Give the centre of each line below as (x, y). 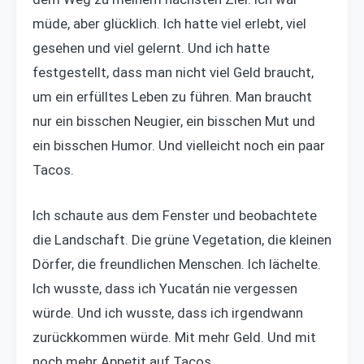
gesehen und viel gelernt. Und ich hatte (151, 48)
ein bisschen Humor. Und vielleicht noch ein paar (179, 146)
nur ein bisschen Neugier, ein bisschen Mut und (174, 121)
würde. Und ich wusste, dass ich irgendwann (168, 312)
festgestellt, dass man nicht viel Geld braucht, (173, 73)
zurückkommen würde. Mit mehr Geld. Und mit (174, 337)
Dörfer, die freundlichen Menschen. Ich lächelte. (177, 264)
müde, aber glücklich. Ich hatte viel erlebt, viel (169, 24)
